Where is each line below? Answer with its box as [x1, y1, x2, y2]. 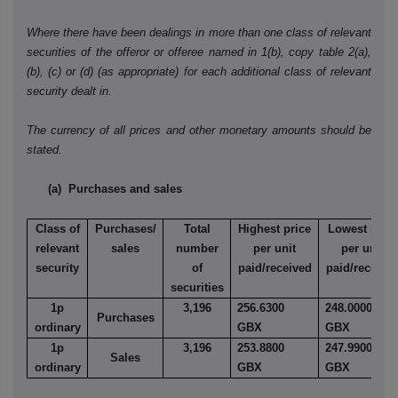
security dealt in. [27, 84, 112, 99]
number [175, 242, 219, 256]
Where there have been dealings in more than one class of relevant [27, 26, 371, 40]
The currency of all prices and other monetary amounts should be [27, 123, 371, 138]
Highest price [238, 222, 311, 236]
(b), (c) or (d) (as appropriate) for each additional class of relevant [27, 65, 371, 79]
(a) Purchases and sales [48, 182, 182, 196]
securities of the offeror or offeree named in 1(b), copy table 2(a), [27, 45, 371, 60]
